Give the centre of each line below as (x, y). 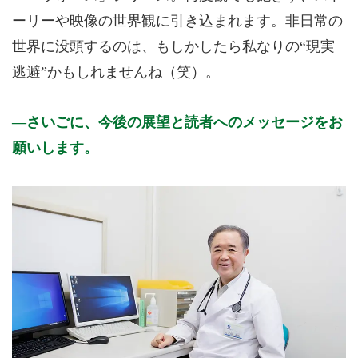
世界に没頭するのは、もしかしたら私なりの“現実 (173, 46)
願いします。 (55, 148)
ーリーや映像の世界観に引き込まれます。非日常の (177, 20)
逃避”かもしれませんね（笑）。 (116, 72)
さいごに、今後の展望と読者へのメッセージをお (185, 123)
